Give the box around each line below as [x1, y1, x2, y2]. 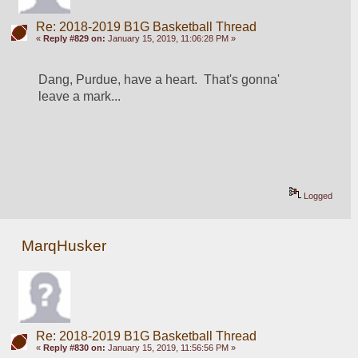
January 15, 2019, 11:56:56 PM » [105, 342, 236, 352]
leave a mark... [38, 89, 121, 104]
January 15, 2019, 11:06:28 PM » [105, 33, 236, 43]
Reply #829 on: [42, 33, 105, 43]
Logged [301, 191, 333, 201]
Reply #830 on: [42, 342, 105, 352]
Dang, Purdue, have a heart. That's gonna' [38, 73, 280, 87]
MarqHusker [22, 237, 107, 255]
